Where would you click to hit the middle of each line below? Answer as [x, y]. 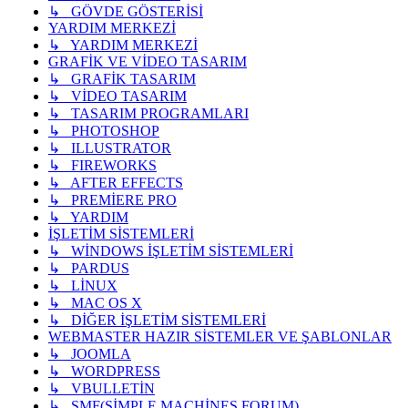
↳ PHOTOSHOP [104, 130]
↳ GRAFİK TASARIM [122, 78]
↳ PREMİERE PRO [112, 199]
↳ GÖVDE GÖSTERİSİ [126, 11]
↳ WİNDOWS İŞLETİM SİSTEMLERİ [171, 250]
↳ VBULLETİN [102, 388]
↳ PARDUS [89, 268]
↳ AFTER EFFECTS [116, 182]
